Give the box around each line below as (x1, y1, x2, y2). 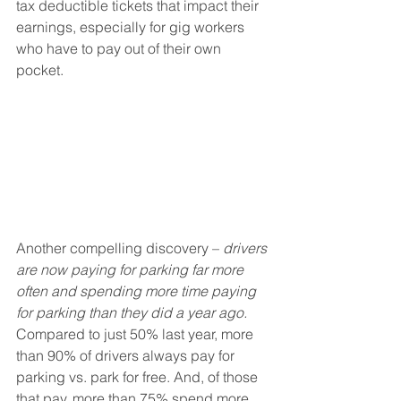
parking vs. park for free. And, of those (16, 367, 261, 386)
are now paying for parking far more (16, 260, 247, 278)
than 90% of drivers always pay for (16, 346, 238, 364)
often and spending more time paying (16, 281, 260, 300)
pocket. (16, 60, 67, 79)
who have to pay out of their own (16, 38, 225, 57)
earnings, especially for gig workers (16, 17, 248, 36)
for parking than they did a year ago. (16, 303, 251, 321)
